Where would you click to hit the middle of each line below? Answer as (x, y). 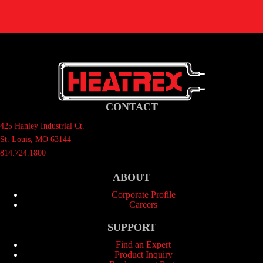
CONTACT (131, 107)
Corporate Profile (143, 195)
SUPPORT (131, 227)
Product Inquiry (143, 255)
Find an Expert (143, 245)
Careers (143, 205)
